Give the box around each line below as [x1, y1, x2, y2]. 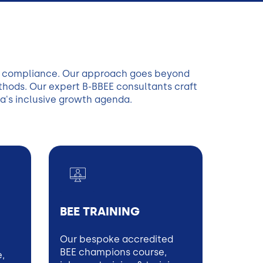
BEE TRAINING [60, 204, 140, 219]
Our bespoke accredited [60, 233, 173, 245]
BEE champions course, [60, 246, 167, 258]
